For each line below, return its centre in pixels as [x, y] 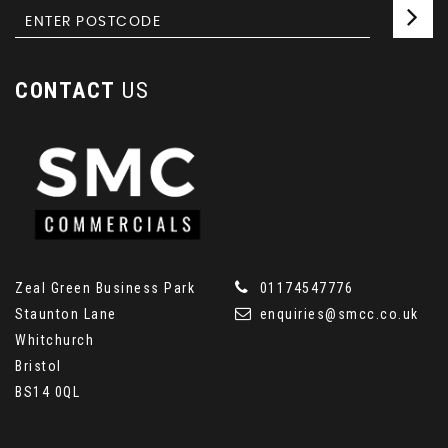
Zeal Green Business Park [105, 287]
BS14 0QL [47, 391]
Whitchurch [54, 339]
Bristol [38, 365]
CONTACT [65, 90]
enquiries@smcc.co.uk [337, 313]
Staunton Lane [66, 313]
